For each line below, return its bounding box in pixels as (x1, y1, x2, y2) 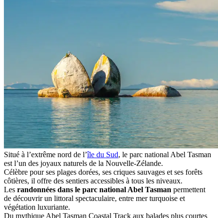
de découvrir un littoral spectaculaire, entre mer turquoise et (4, 194, 185, 202)
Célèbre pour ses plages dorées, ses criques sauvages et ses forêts (4, 167, 202, 176)
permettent (171, 185, 205, 194)
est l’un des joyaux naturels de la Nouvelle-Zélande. (4, 159, 163, 167)
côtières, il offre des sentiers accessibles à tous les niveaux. (4, 176, 182, 185)
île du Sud (87, 150, 118, 159)
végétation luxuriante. (4, 202, 70, 211)
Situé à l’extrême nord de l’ (4, 150, 87, 159)
